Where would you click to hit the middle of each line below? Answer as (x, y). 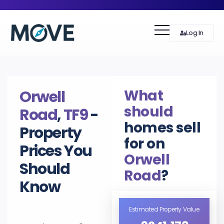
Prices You (56, 151)
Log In (195, 33)
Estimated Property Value (164, 209)
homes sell (162, 128)
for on (144, 144)
